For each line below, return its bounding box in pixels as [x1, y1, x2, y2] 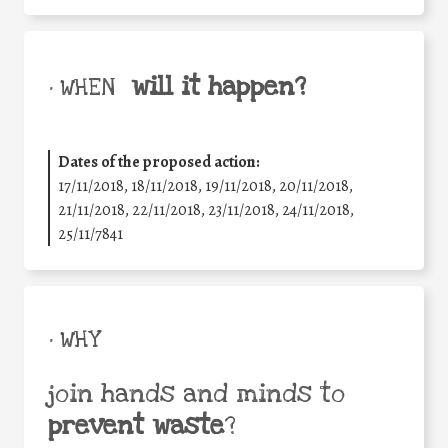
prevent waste [48, 408, 224, 443]
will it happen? [131, 69, 306, 104]
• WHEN [48, 72, 115, 103]
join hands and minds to [48, 376, 345, 411]
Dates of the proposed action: [58, 150, 260, 173]
